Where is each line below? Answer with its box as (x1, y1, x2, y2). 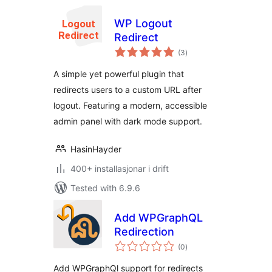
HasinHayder (70, 144, 121, 154)
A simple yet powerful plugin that (53, 69, 184, 79)
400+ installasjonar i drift (70, 163, 169, 174)
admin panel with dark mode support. (53, 116, 202, 126)
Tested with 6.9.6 (70, 183, 140, 193)
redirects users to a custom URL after (53, 84, 202, 95)
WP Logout (114, 17, 172, 30)
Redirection (114, 225, 174, 238)
